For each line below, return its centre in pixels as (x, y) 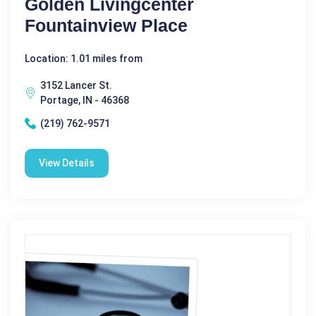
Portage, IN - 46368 (85, 100)
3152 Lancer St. (76, 85)
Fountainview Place (106, 25)
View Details (67, 163)
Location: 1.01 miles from (84, 58)
